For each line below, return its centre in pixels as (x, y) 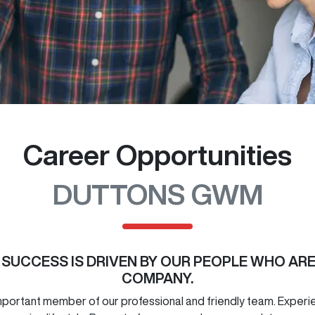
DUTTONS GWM (157, 194)
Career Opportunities (157, 155)
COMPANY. (157, 278)
